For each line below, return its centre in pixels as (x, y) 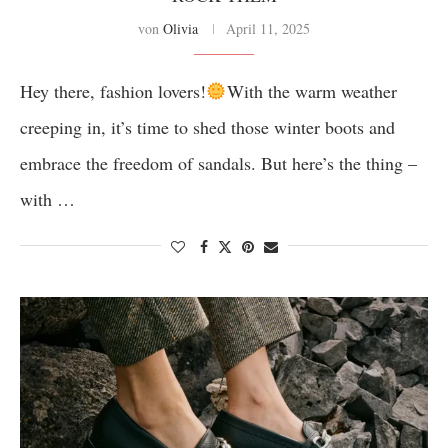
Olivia (180, 28)
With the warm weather (311, 91)
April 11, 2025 (268, 28)
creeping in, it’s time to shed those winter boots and (207, 127)
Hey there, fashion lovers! (113, 91)
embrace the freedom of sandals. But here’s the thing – (218, 163)
